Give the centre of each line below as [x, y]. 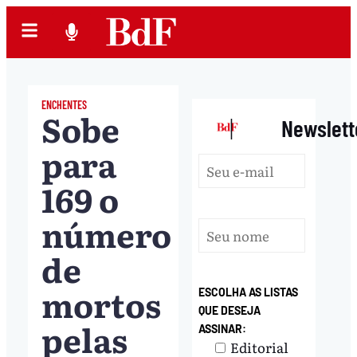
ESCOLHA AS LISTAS [249, 292]
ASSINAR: [223, 328]
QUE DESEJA [230, 310]
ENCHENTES [64, 104]
